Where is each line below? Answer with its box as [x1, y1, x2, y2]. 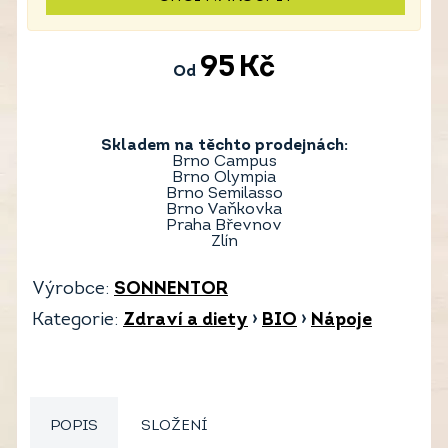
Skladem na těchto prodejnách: [100, 138, 348, 155]
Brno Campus [171, 154, 277, 171]
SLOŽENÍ [141, 419, 207, 435]
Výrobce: [32, 280, 109, 300]
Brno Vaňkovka [166, 202, 282, 219]
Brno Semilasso [165, 186, 283, 203]
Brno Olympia [172, 170, 276, 187]
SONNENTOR [114, 280, 228, 300]
